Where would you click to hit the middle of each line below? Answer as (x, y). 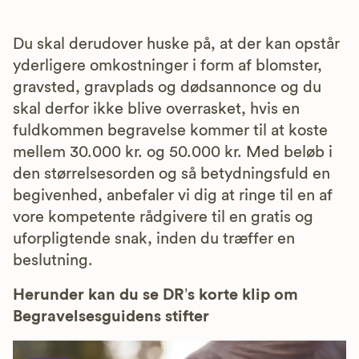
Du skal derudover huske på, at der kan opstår (176, 44)
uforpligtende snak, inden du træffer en (154, 239)
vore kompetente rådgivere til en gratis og (163, 217)
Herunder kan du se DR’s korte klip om (155, 295)
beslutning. (53, 260)
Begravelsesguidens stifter (111, 317)
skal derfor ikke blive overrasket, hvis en (156, 109)
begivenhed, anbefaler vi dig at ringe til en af (173, 196)
